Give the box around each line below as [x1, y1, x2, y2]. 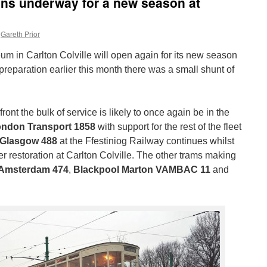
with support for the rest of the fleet [95, 122, 241, 132]
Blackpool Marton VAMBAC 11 [73, 164, 210, 175]
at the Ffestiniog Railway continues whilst [57, 136, 234, 146]
